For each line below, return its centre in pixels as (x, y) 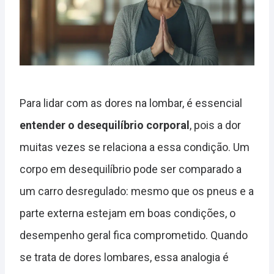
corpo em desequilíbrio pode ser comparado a (131, 169)
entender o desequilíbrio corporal (105, 125)
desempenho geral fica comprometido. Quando (134, 235)
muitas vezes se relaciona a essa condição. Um (135, 147)
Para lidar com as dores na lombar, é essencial (131, 103)
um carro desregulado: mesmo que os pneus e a (137, 191)
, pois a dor (215, 125)
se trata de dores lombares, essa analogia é (124, 257)
